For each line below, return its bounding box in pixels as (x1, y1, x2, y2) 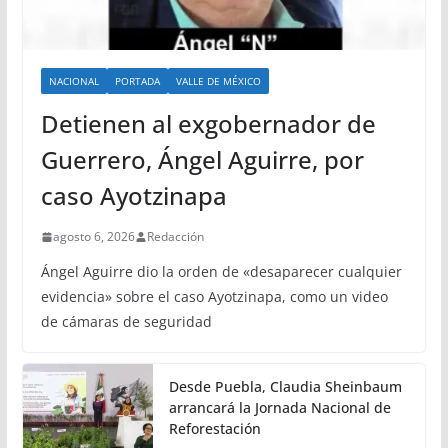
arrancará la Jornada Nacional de (168, 398, 391, 418)
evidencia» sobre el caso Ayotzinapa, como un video (40, 287, 388, 307)
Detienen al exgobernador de (40, 107, 376, 141)
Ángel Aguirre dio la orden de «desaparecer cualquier (40, 262, 402, 282)
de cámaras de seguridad (40, 312, 212, 332)
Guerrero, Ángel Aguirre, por (40, 143, 364, 177)
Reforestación (168, 419, 261, 439)
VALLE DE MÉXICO (175, 74, 261, 89)
